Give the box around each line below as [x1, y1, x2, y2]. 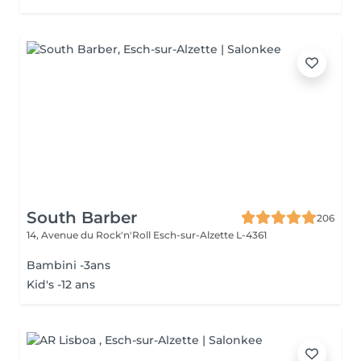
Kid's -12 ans [27, 277, 95, 292]
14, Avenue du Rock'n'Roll [27, 229, 153, 241]
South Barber [27, 208, 137, 227]
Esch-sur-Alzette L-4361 [153, 229, 267, 241]
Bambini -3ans [27, 258, 110, 272]
